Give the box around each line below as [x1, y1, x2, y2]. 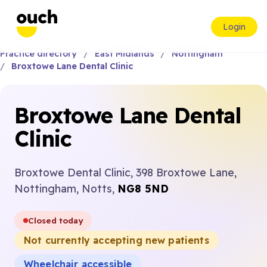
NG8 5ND [117, 182, 169, 195]
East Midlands [94, 48, 154, 59]
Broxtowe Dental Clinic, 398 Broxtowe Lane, [14, 166, 237, 179]
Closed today [28, 215, 83, 226]
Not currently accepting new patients [24, 234, 209, 246]
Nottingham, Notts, [14, 182, 117, 195]
